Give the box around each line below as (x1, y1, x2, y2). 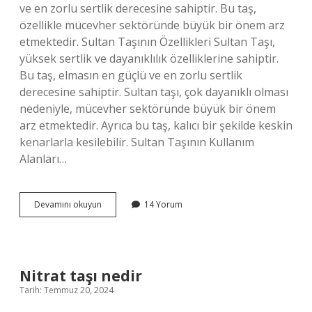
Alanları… (19, 151, 67, 166)
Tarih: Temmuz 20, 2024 (19, 284, 114, 296)
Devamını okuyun (34, 198, 102, 210)
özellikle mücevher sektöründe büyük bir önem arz (19, 17, 285, 33)
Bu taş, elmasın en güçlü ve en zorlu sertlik (19, 68, 242, 83)
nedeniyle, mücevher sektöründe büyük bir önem (19, 101, 276, 116)
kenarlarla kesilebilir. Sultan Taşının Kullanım (19, 134, 254, 150)
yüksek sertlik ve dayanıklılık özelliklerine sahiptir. (19, 51, 279, 66)
